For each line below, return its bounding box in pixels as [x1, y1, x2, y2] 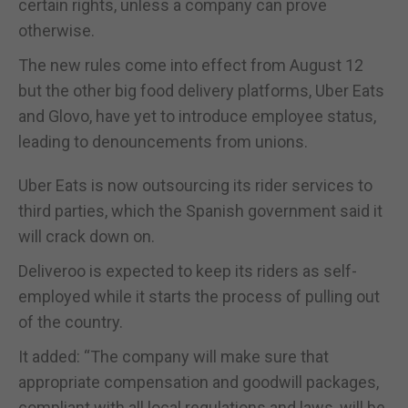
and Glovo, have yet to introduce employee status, [18, 106, 376, 126]
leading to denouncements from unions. [18, 131, 308, 151]
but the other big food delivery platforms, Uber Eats [18, 80, 384, 100]
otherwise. [18, 20, 95, 40]
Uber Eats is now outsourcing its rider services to [18, 175, 372, 195]
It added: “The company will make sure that [18, 346, 329, 366]
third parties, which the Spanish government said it [18, 200, 382, 220]
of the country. [18, 311, 123, 331]
